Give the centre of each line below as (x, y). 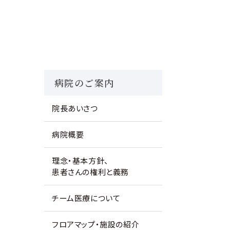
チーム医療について (86, 198)
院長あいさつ (75, 108)
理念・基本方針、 (80, 160)
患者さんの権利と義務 (90, 172)
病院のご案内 (84, 83)
